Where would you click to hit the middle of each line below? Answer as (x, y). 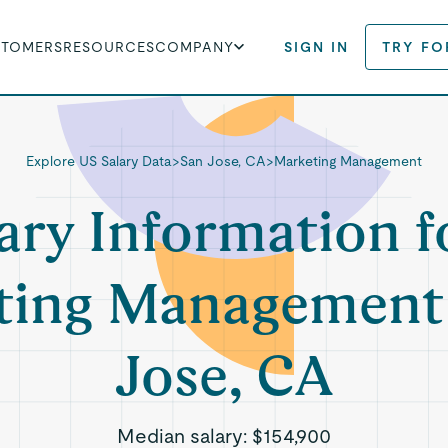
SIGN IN (317, 47)
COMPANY (195, 47)
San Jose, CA (222, 161)
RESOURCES (109, 47)
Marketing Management (347, 161)
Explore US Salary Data (98, 161)
